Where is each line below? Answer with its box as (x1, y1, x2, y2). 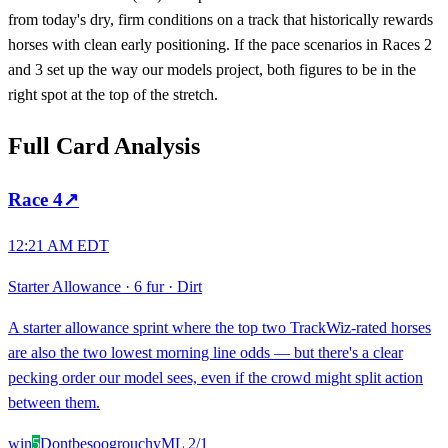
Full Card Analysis (8, 133, 200, 160)
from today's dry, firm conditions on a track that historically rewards (8, 11, 433, 29)
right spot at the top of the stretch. (8, 86, 218, 104)
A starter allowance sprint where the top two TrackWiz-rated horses (8, 318, 431, 336)
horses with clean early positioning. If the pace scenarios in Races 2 (8, 36, 432, 54)
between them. (8, 393, 100, 411)
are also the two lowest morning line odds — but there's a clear (8, 343, 403, 361)
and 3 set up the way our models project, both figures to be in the (8, 61, 416, 79)
